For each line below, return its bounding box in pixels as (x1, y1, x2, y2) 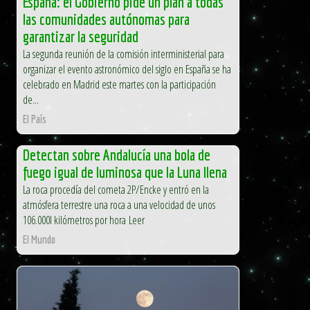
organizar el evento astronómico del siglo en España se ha (23, 61, 231, 77)
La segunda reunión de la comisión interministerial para (23, 46, 224, 62)
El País (23, 112, 46, 125)
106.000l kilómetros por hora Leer (23, 212, 145, 228)
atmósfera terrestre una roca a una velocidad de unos (23, 197, 215, 212)
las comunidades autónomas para (23, 10, 190, 28)
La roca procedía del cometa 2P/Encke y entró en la (23, 181, 209, 197)
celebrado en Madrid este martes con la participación (23, 76, 216, 92)
